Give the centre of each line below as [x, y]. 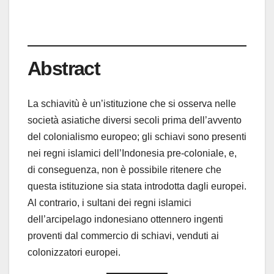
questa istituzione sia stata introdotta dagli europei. [137, 186]
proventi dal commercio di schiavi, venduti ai [123, 235]
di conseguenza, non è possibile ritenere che [124, 169]
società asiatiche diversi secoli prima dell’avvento [135, 120]
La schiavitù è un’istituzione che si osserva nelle [132, 103]
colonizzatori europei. [74, 252]
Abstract [64, 69]
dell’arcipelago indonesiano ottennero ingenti [125, 219]
